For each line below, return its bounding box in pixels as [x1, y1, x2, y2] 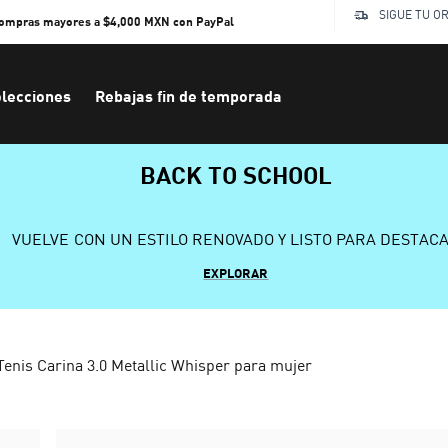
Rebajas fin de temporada [95, 86, 282, 105]
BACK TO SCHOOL [139, 159, 333, 189]
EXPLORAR [203, 265, 269, 281]
